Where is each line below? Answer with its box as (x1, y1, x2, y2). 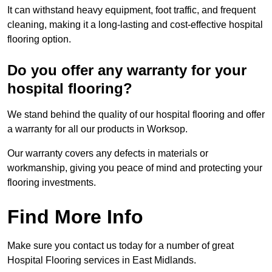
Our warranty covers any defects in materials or (7, 148, 208, 159)
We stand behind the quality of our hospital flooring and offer (7, 109, 265, 120)
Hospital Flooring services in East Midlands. (7, 255, 196, 266)
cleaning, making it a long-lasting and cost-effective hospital (7, 19, 263, 30)
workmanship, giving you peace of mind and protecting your (7, 163, 262, 174)
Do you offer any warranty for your (7, 62, 246, 79)
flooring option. (7, 34, 71, 45)
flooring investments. (7, 177, 96, 188)
